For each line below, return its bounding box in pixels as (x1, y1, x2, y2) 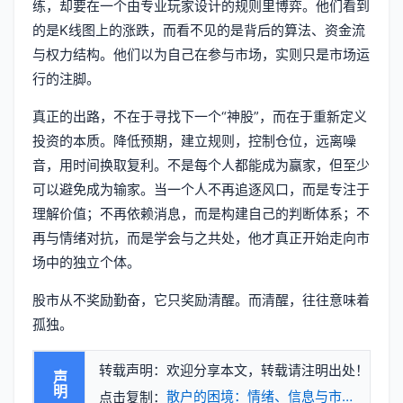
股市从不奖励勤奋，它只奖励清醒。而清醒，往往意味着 (32, 291, 370, 309)
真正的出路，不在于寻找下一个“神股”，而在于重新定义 (32, 107, 367, 125)
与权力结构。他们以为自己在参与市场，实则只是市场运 (32, 45, 370, 63)
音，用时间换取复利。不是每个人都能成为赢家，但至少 (32, 156, 370, 174)
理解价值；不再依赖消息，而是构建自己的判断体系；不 (32, 204, 370, 222)
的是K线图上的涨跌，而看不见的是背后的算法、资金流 (32, 21, 365, 39)
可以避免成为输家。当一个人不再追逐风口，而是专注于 (32, 180, 370, 198)
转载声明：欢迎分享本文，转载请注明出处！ (99, 361, 369, 379)
